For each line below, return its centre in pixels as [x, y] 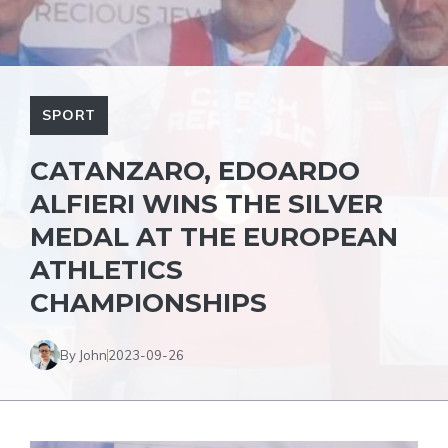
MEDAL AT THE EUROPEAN [214, 237]
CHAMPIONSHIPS [148, 303]
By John [83, 354]
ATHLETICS [106, 270]
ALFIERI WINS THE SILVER [206, 204]
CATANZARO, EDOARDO [195, 171]
